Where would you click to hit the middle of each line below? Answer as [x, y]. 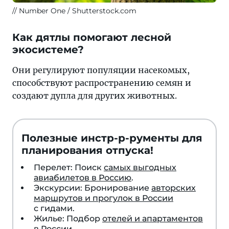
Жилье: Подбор [68, 218]
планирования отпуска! [87, 150]
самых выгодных [140, 167]
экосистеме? [48, 49]
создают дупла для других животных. [95, 95]
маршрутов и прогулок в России [104, 198]
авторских [174, 188]
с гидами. [54, 208]
